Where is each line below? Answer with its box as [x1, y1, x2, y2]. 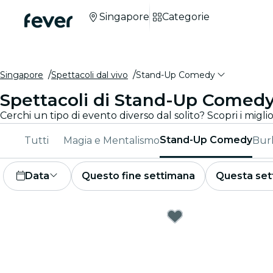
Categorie [162, 11, 210, 23]
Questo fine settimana [82, 170, 195, 182]
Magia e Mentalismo [63, 135, 160, 146]
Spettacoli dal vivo [51, 69, 128, 80]
